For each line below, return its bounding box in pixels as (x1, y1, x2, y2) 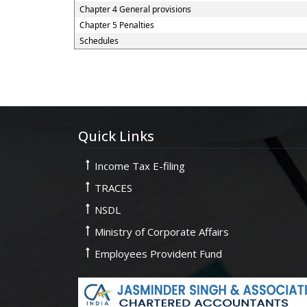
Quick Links (78, 127, 154, 145)
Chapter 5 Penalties (79, 19, 154, 31)
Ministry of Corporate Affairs (95, 225, 229, 238)
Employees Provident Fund (95, 247, 222, 260)
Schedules (79, 35, 119, 47)
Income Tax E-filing (95, 159, 185, 173)
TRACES (95, 181, 132, 195)
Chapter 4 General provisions (79, 3, 191, 15)
